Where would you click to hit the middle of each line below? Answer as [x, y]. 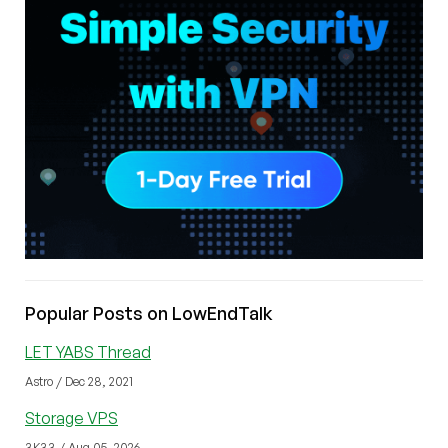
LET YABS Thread [88, 352]
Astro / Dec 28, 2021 [79, 382]
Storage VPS [71, 418]
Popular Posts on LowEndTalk [149, 313]
